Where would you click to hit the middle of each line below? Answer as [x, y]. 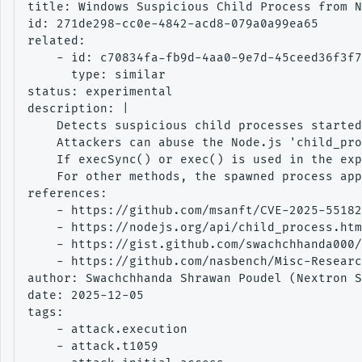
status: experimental [100, 92]
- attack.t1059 [93, 346]
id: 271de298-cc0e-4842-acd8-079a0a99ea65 [173, 24]
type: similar [97, 75]
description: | [78, 109]
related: [57, 41]
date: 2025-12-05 [86, 295]
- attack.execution [107, 329]
